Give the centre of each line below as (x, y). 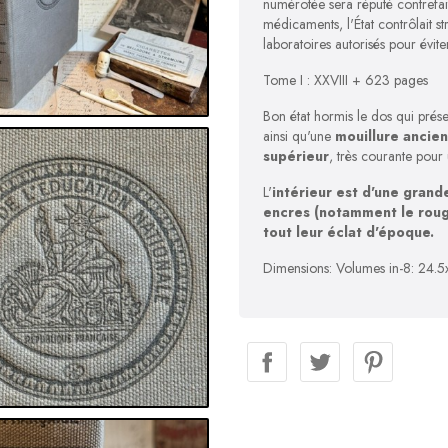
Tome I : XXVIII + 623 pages (345, 80)
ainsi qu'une (299, 136)
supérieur (296, 156)
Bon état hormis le (317, 116)
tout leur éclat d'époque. (348, 232)
